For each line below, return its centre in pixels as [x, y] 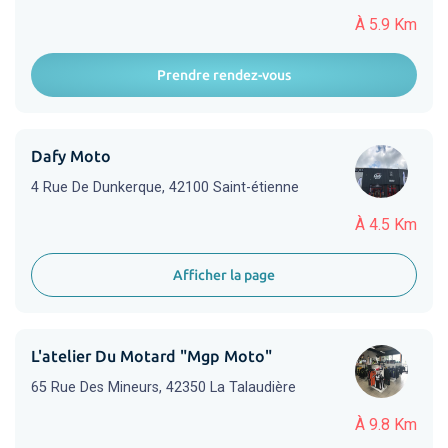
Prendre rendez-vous [224, 75]
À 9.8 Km [386, 424]
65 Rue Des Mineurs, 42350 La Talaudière [163, 387]
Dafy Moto [71, 156]
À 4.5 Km [386, 224]
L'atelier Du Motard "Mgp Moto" [151, 356]
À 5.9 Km [386, 24]
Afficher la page [224, 275]
